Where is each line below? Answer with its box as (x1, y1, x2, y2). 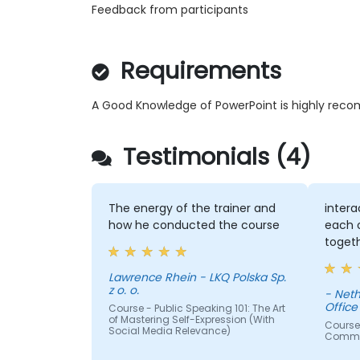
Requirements (114, 55, 281, 88)
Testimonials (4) (117, 141, 311, 174)
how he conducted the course (108, 217, 280, 234)
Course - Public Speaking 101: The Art (108, 301, 285, 316)
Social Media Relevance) (108, 324, 231, 338)
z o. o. (108, 282, 139, 299)
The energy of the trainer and (108, 200, 276, 217)
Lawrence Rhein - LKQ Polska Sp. (108, 269, 286, 286)
